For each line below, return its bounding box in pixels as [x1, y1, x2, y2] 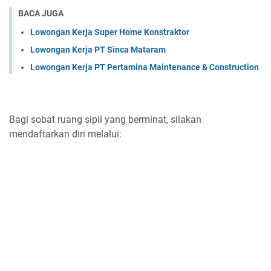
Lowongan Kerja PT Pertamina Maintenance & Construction [30, 62, 259, 72]
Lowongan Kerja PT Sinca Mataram [30, 44, 166, 54]
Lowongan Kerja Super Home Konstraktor [30, 27, 189, 37]
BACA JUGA [18, 8, 64, 18]
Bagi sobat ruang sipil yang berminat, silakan [9, 113, 201, 125]
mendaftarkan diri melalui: [9, 128, 122, 140]
